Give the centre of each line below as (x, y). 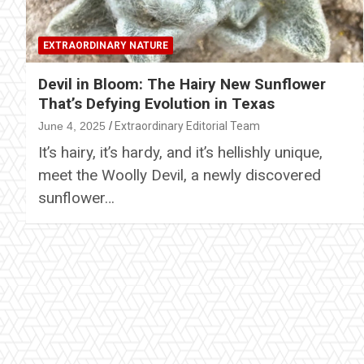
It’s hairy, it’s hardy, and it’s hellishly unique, (180, 152)
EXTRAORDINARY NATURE (106, 45)
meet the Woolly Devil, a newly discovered (180, 175)
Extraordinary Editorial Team (187, 126)
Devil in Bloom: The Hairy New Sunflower (182, 84)
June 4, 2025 (72, 126)
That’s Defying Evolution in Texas (156, 103)
